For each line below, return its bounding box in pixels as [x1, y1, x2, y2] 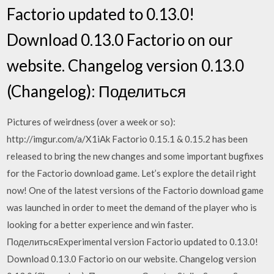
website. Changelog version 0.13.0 [7, 55, 245, 75]
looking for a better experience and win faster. [7, 218, 194, 230]
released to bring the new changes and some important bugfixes [7, 150, 264, 161]
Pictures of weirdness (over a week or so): [7, 116, 176, 127]
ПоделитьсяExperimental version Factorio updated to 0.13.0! [7, 235, 259, 247]
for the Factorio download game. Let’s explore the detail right [7, 167, 257, 179]
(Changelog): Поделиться [7, 81, 187, 101]
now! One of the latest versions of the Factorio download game [7, 184, 264, 196]
